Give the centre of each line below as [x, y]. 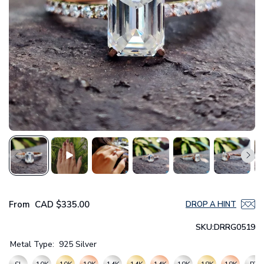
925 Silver [78, 245]
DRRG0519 [235, 227]
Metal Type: [32, 245]
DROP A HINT [211, 204]
